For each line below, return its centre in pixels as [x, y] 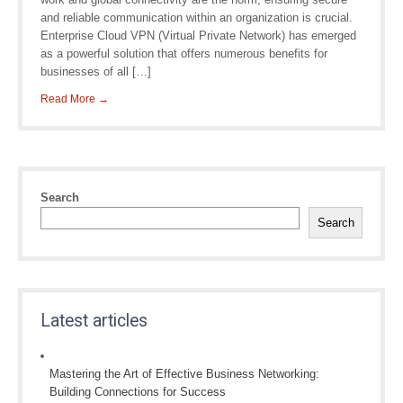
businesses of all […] [96, 72]
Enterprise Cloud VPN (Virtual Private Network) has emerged [198, 36]
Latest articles [94, 321]
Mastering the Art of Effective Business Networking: [184, 374]
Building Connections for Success [138, 392]
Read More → [75, 99]
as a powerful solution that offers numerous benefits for [184, 54]
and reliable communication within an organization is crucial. [197, 18]
